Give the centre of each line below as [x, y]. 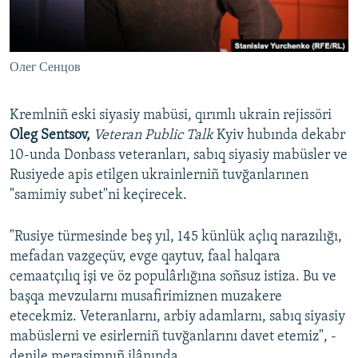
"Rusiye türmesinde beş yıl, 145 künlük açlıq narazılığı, [176, 237]
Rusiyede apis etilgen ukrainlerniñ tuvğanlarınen [159, 176]
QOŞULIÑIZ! [41, 99]
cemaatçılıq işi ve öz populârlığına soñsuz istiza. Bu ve [173, 277]
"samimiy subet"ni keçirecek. [98, 196]
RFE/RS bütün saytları [93, 175]
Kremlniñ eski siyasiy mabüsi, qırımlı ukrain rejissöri [171, 116]
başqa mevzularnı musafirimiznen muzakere [146, 297]
